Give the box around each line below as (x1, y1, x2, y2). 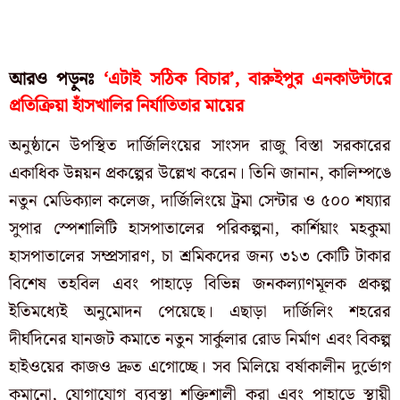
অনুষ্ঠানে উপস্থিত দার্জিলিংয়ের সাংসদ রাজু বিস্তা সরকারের (9, 133, 391, 160)
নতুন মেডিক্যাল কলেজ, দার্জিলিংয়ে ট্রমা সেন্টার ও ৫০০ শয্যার (9, 188, 391, 215)
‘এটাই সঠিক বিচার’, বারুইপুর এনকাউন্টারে (104, 65, 392, 95)
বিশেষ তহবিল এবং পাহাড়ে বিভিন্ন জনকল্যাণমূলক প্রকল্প (9, 271, 391, 298)
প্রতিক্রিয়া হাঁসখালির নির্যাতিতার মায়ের (9, 92, 244, 121)
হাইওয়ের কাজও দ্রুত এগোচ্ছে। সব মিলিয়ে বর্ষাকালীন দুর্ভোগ (9, 354, 391, 381)
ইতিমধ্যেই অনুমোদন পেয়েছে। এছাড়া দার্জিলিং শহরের (9, 299, 391, 326)
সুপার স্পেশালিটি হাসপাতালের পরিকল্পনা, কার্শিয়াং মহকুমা (9, 216, 391, 243)
